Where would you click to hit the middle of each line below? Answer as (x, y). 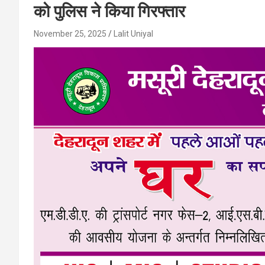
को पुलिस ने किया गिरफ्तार (109, 12)
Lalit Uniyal (133, 34)
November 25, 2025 (70, 34)
